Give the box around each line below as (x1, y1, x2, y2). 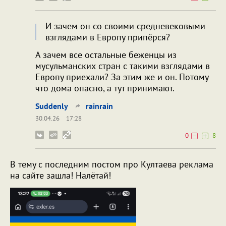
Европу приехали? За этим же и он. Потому (35, 71, 208, 83)
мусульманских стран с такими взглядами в (35, 60, 210, 72)
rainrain (86, 101, 113, 111)
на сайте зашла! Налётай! (10, 169, 111, 182)
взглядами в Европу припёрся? (45, 31, 170, 43)
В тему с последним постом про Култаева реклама (10, 158, 213, 171)
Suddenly (35, 101, 68, 111)
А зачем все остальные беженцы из (35, 49, 177, 61)
